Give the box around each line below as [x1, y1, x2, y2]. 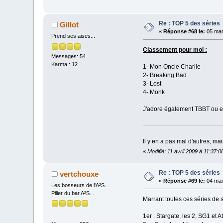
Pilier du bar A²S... [51, 190, 95, 197]
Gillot [59, 20, 79, 29]
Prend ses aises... [51, 33, 96, 39]
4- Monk [142, 89, 165, 96]
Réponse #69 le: [163, 178, 206, 184]
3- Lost [142, 80, 161, 88]
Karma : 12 [51, 61, 78, 67]
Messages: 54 [51, 53, 86, 59]
